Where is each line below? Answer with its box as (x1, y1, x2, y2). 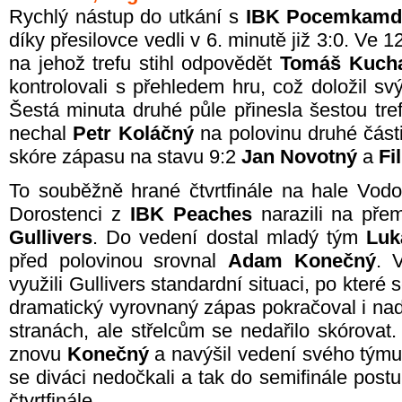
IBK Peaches (129, 203, 252, 225)
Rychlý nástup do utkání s (9, 5, 246, 28)
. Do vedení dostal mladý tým (92, 226, 367, 249)
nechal (9, 122, 74, 144)
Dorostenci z (9, 203, 130, 225)
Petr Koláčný (73, 122, 194, 144)
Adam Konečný (228, 249, 376, 272)
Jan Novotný (241, 145, 357, 168)
